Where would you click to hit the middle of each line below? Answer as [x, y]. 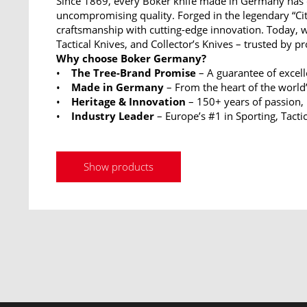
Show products [119, 167]
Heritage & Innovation [127, 101]
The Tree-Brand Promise [134, 73]
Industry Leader [113, 116]
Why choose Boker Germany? [133, 58]
